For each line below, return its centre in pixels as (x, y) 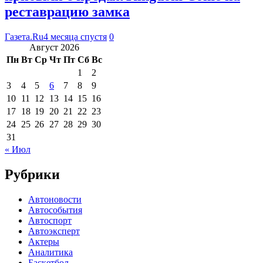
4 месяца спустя (75, 36)
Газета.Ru (24, 36)
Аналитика (50, 252)
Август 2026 (54, 47)
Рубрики (32, 174)
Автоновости (55, 199)
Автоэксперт (54, 231)
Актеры (44, 241)
